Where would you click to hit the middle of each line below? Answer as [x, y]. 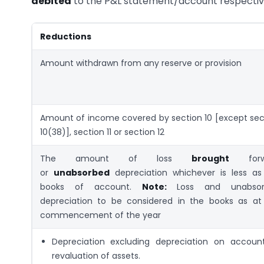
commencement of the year [100, 215]
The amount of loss [116, 159]
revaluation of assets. [96, 256]
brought [210, 159]
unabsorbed [82, 173]
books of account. [91, 187]
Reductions [66, 37]
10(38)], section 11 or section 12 [102, 132]
